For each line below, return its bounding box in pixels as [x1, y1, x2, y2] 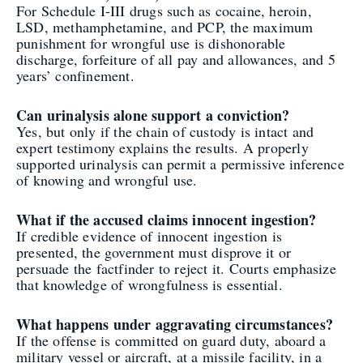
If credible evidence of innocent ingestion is [16, 225, 283, 246]
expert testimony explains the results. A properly [16, 137, 309, 157]
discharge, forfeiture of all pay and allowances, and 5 [16, 49, 335, 70]
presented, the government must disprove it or [16, 241, 292, 262]
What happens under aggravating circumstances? [16, 313, 333, 335]
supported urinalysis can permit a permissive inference [16, 153, 344, 173]
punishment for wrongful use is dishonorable [16, 33, 286, 53]
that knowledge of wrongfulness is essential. [16, 274, 283, 294]
